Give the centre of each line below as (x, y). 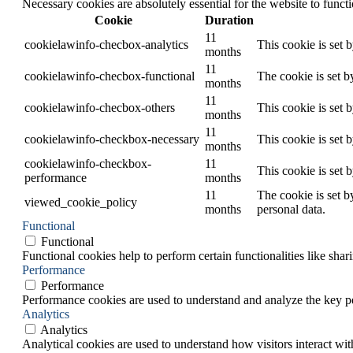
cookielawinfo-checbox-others (100, 108)
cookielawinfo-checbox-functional (110, 76)
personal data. (291, 210)
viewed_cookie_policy (81, 203)
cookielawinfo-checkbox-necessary (112, 139)
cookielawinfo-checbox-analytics (106, 45)
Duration (229, 20)
